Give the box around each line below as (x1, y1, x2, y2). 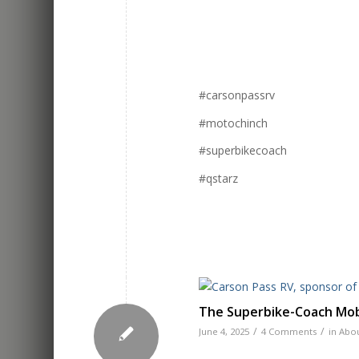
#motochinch (199, 115, 268, 131)
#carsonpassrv (199, 87, 276, 103)
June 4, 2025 (199, 325, 250, 338)
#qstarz (199, 171, 239, 187)
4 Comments (261, 325, 317, 338)
